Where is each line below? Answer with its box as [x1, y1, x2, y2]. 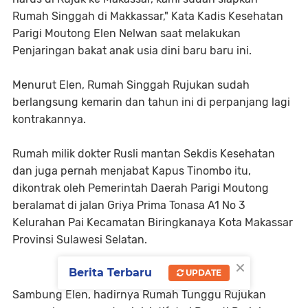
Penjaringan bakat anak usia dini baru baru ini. [12, 44, 254, 57]
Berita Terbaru [69, 266, 152, 280]
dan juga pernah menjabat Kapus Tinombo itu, [12, 164, 251, 177]
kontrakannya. [12, 113, 89, 126]
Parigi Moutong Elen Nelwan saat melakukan [12, 27, 241, 40]
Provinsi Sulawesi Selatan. [12, 233, 150, 246]
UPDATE [184, 267, 221, 278]
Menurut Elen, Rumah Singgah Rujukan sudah [12, 78, 250, 91]
